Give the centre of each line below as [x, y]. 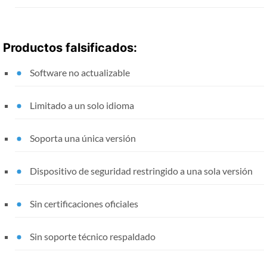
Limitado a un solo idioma [82, 105]
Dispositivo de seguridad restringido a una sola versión [141, 170]
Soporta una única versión [83, 138]
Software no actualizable [80, 72]
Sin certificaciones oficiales [84, 203]
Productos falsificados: [70, 47]
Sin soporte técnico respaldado [93, 236]
